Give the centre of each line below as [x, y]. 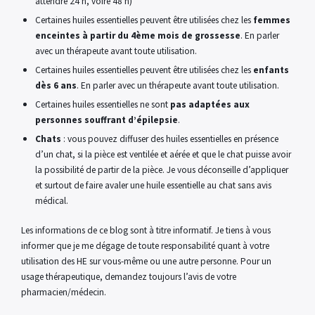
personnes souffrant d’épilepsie [107, 120]
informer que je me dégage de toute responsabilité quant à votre [145, 246]
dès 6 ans [56, 85]
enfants [271, 70]
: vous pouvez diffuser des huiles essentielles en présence [170, 139]
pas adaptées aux [210, 104]
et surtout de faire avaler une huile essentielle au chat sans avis [153, 185]
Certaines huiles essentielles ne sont [103, 104]
